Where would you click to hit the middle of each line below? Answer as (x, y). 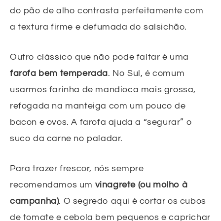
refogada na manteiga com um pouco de (98, 106)
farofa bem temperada (59, 74)
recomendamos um (53, 185)
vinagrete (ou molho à (141, 185)
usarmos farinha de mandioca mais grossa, (103, 90)
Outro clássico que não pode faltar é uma (100, 57)
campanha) (35, 201)
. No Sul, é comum (147, 74)
